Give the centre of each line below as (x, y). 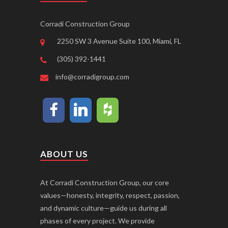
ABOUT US (64, 154)
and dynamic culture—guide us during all (104, 208)
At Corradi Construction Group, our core (105, 182)
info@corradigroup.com (92, 76)
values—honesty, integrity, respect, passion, (110, 195)
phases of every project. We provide (97, 220)
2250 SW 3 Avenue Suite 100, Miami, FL (119, 41)
